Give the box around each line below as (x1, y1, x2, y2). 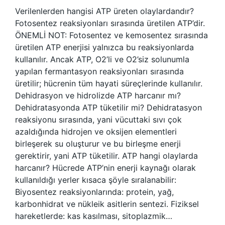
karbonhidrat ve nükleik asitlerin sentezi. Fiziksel (15, 199, 199, 209)
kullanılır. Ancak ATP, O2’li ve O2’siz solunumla (15, 54, 189, 64)
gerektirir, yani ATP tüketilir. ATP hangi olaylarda (15, 151, 198, 161)
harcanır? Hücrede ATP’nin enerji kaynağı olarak (15, 163, 196, 173)
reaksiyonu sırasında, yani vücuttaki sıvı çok (15, 115, 182, 125)
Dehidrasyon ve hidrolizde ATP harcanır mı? (15, 90, 181, 100)
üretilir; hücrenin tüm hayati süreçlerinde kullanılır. (15, 78, 202, 88)
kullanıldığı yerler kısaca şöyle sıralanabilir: (15, 175, 176, 185)
